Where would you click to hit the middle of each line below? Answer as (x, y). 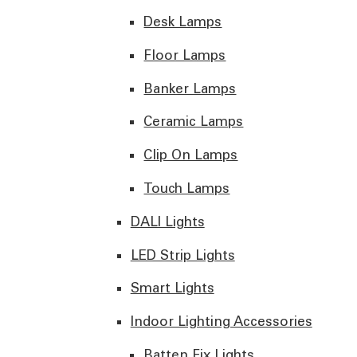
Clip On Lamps (191, 155)
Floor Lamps (185, 55)
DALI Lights (167, 221)
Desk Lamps (183, 21)
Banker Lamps (190, 88)
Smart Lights (172, 288)
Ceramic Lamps (194, 122)
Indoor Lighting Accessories (221, 322)
